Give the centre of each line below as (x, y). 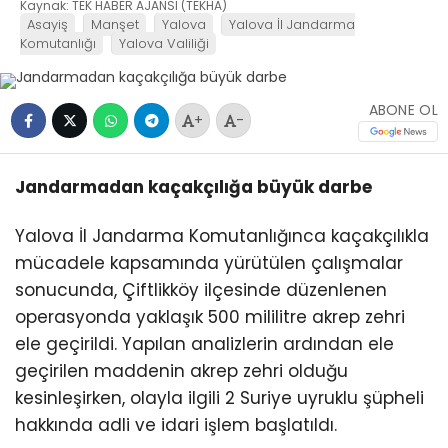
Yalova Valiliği (164, 43)
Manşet (115, 24)
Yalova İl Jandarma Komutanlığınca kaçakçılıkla (222, 236)
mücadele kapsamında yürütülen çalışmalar (209, 263)
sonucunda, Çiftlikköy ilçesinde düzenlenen (201, 290)
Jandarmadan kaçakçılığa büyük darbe (193, 186)
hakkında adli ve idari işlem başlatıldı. (176, 425)
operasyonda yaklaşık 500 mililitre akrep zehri (210, 317)
